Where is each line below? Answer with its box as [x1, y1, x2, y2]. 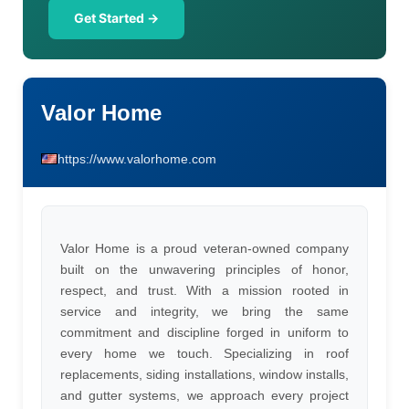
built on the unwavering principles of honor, [60, 262, 349, 277]
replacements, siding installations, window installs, [60, 367, 349, 382]
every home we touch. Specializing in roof [60, 346, 349, 361]
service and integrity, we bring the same [60, 304, 349, 319]
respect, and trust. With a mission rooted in [60, 283, 349, 298]
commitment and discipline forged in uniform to [60, 325, 349, 340]
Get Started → [74, 10, 159, 26]
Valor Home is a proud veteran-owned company [60, 241, 349, 256]
